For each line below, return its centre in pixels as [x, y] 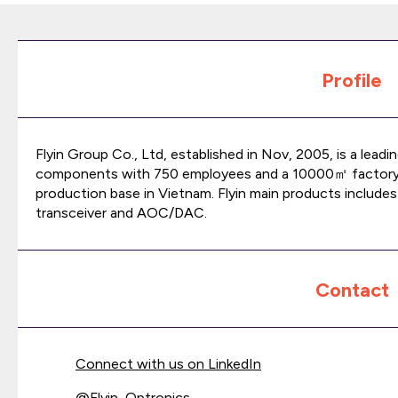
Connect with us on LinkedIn [168, 364]
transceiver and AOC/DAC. [121, 213]
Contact [352, 290]
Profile [352, 80]
